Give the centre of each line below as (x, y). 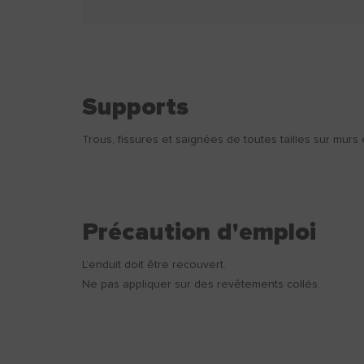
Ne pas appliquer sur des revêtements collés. (201, 284)
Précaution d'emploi (199, 232)
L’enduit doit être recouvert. (154, 265)
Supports (135, 107)
